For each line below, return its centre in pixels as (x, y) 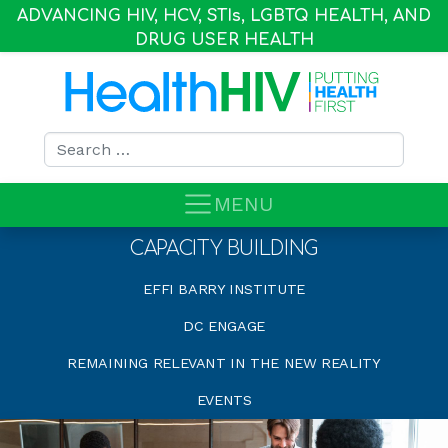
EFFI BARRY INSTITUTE (224, 289)
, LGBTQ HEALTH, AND (336, 16)
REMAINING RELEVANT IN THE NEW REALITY (224, 363)
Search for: (83, 138)
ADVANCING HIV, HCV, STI (124, 16)
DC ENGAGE (224, 326)
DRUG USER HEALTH (224, 40)
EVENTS (224, 400)
